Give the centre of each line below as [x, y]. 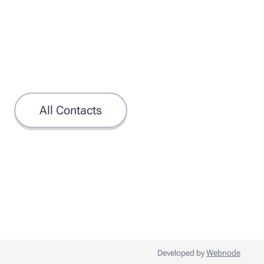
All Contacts [71, 110]
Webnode [223, 253]
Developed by [182, 253]
